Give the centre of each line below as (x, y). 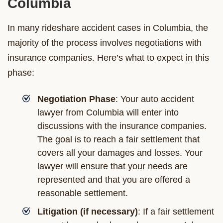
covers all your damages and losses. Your (120, 153)
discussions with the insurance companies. (122, 126)
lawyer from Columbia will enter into (108, 112)
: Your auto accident (155, 99)
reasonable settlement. (83, 193)
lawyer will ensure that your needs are (112, 166)
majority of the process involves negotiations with (105, 43)
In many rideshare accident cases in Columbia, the (108, 28)
